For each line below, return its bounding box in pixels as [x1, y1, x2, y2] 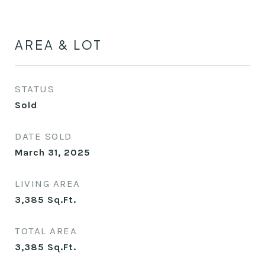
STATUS [15, 83, 54, 95]
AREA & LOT [15, 37, 102, 53]
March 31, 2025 [15, 147, 91, 158]
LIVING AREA [15, 177, 80, 189]
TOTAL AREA [15, 225, 77, 237]
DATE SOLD [15, 130, 72, 142]
